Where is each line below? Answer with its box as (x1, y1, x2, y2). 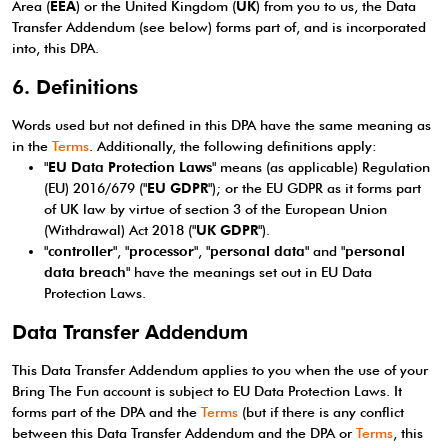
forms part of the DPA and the (12, 404, 201, 420)
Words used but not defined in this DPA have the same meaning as (12, 117, 431, 133)
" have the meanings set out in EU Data (126, 264, 372, 280)
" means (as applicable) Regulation (212, 159, 430, 175)
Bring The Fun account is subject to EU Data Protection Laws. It (12, 383, 402, 399)
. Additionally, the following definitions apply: (89, 138, 377, 154)
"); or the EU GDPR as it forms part (208, 180, 421, 196)
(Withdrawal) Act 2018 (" (44, 222, 196, 238)
